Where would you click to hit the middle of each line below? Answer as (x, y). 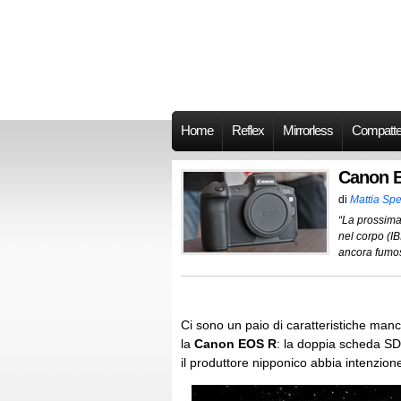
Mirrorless (308, 131)
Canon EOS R (235, 344)
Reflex (248, 131)
